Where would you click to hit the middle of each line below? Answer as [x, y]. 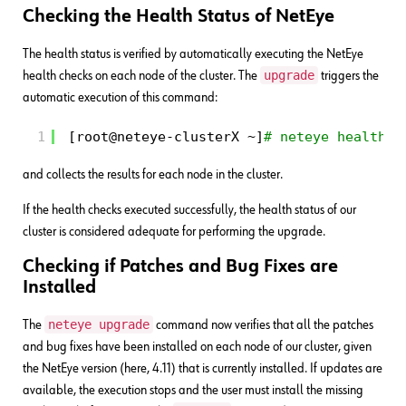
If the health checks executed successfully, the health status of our [189, 210]
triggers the [348, 76]
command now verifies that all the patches [263, 325]
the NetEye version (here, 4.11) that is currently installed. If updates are [203, 368]
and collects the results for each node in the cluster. [153, 174]
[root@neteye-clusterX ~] [166, 136]
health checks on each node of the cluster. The [141, 76]
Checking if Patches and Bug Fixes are [180, 267]
